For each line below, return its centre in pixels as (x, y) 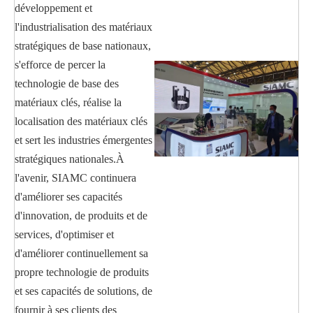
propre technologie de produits (82, 272)
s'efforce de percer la (60, 64)
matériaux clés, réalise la (68, 102)
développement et (53, 8)
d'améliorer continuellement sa (81, 253)
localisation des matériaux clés (81, 121)
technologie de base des (67, 83)
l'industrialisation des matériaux (83, 27)
